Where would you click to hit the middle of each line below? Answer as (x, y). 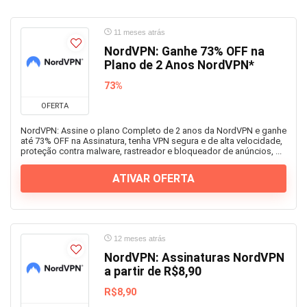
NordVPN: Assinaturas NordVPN (194, 258)
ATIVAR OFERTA (153, 179)
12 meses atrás (139, 239)
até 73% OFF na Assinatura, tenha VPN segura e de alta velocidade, (151, 141)
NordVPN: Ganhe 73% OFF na (184, 52)
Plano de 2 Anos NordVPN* (179, 65)
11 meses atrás (138, 33)
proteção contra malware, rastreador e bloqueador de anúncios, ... (151, 151)
